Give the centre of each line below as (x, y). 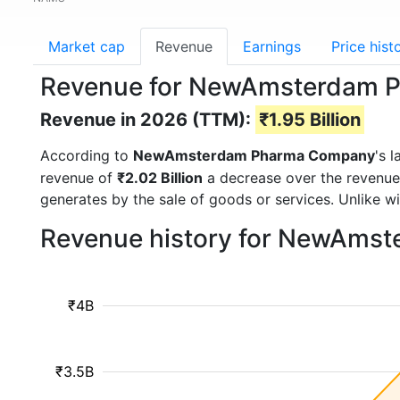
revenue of (79, 178)
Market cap (87, 46)
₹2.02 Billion (160, 178)
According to (87, 155)
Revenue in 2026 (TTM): (148, 120)
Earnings (272, 46)
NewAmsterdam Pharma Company (254, 155)
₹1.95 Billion (310, 120)
